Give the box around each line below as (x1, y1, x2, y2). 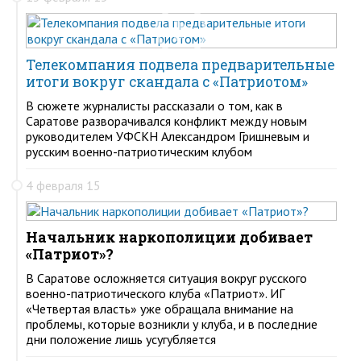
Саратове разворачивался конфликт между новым (26, 112, 307, 129)
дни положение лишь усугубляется (26, 330, 216, 347)
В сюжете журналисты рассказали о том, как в (26, 97, 283, 114)
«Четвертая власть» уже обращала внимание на (26, 300, 293, 317)
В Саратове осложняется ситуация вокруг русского (26, 269, 307, 286)
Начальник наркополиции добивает (26, 227, 313, 247)
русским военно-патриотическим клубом (26, 143, 252, 160)
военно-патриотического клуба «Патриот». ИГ (26, 284, 284, 301)
